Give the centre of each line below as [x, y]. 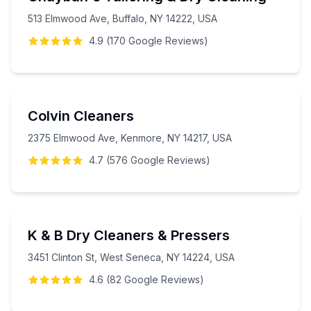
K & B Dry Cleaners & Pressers [129, 235]
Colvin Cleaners [81, 116]
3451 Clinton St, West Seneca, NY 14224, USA [131, 257]
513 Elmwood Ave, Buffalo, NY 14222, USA [123, 18]
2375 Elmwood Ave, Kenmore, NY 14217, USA [130, 138]
